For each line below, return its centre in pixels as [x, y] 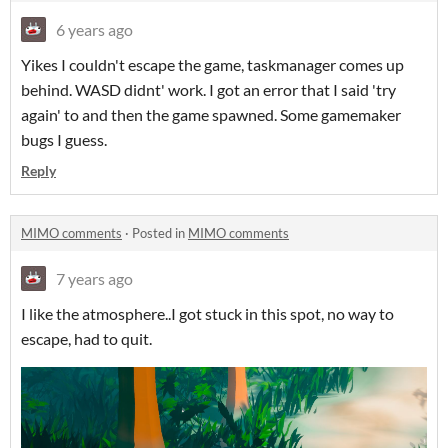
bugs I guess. [64, 140]
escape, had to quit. [86, 339]
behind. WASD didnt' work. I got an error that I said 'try [208, 90]
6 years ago [94, 30]
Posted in [160, 233]
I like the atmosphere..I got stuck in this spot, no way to [207, 314]
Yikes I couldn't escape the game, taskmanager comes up [212, 65]
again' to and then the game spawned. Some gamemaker [211, 115]
